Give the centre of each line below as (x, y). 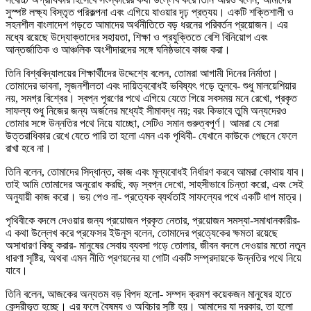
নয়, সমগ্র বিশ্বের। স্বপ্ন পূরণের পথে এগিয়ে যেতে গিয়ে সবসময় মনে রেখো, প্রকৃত (151, 99)
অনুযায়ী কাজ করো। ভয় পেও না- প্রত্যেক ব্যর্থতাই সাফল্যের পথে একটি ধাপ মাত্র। (154, 197)
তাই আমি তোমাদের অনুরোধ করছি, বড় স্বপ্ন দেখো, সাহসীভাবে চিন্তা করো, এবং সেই (154, 185)
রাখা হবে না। (28, 149)
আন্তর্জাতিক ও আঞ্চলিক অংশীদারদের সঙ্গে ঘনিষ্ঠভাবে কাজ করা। (118, 50)
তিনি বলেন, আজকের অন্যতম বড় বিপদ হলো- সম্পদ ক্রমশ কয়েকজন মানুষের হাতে (149, 294)
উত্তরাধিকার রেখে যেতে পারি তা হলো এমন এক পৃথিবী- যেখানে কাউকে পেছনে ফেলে (151, 136)
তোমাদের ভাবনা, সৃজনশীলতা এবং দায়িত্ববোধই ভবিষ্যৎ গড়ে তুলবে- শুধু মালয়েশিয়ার (151, 86)
